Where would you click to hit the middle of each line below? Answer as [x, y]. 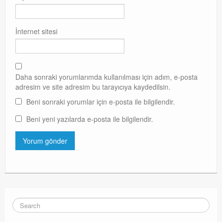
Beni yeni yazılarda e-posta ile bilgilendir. [90, 119]
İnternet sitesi [36, 31]
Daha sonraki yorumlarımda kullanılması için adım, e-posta [107, 77]
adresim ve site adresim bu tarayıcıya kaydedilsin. [93, 86]
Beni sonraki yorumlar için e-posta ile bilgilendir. [101, 101]
